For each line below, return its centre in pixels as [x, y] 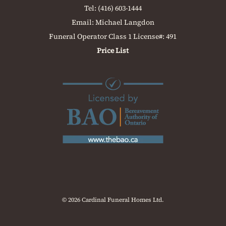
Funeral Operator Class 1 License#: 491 [113, 37]
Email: [83, 22]
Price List [113, 51]
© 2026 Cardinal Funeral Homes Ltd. [113, 200]
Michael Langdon [125, 22]
